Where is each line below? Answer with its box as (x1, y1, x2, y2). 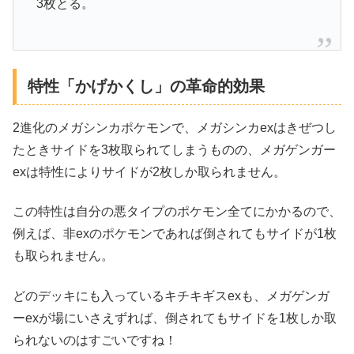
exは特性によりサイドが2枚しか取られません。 (13, 164, 286, 179)
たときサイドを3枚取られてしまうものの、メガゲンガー (13, 142, 336, 156)
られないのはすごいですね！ (13, 333, 177, 347)
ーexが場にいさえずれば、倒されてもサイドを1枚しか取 (13, 311, 337, 325)
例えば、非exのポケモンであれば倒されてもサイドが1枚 (13, 227, 337, 241)
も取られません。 (13, 249, 114, 263)
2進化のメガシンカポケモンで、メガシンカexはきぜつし (13, 120, 337, 134)
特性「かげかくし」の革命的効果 (28, 77, 265, 95)
